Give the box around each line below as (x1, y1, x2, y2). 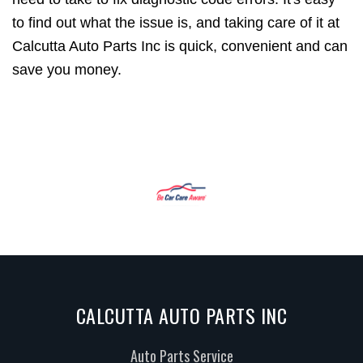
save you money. (12, 61, 122, 78)
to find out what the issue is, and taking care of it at (12, 14, 340, 31)
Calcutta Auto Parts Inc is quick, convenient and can (12, 37, 348, 54)
